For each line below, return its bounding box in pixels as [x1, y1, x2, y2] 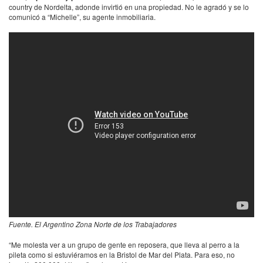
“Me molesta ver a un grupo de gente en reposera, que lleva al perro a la [9, 239, 240, 249]
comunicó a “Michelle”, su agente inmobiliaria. [9, 11, 156, 22]
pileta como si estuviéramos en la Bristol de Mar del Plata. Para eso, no [9, 249, 235, 259]
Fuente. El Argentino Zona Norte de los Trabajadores [9, 218, 177, 229]
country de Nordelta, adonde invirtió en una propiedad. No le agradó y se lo [9, 1, 249, 12]
